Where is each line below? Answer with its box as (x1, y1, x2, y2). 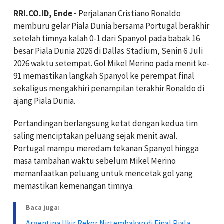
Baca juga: (26, 202, 60, 212)
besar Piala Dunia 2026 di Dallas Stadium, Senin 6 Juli (13, 45, 203, 56)
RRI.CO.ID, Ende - (13, 7, 77, 19)
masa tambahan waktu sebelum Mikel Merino (13, 155, 176, 166)
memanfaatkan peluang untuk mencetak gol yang (13, 167, 193, 179)
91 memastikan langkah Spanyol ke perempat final (13, 70, 194, 81)
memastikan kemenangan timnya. (13, 180, 134, 191)
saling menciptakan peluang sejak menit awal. (13, 130, 177, 141)
